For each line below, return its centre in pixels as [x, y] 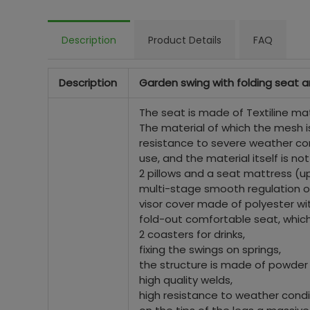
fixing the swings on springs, [210, 249]
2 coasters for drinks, [192, 234]
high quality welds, [185, 280]
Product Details [184, 40]
